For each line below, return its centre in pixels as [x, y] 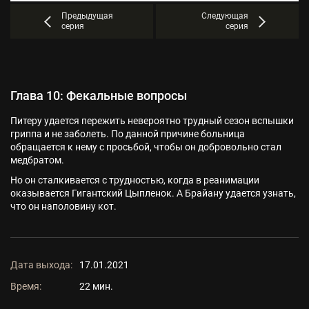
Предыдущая [87, 16]
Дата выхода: [41, 265]
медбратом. [37, 160]
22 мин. [96, 286]
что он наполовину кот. [63, 206]
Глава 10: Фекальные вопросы [99, 96]
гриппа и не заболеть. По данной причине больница [128, 134]
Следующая [225, 16]
